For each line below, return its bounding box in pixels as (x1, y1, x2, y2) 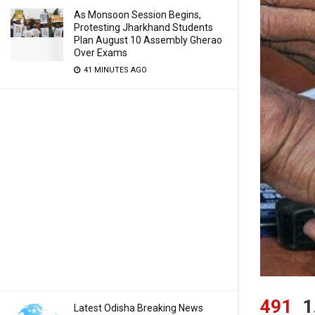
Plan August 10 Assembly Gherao (74, 34, 222, 46)
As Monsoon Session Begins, (74, 9, 201, 20)
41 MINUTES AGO (82, 65, 147, 75)
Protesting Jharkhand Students (74, 22, 213, 33)
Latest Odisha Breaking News (74, 302, 203, 314)
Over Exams (74, 47, 127, 58)
